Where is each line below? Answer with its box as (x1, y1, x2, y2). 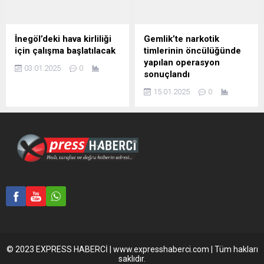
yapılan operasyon (144, 57, 220, 68)
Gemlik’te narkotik (144, 33, 219, 44)
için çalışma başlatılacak (15, 45, 115, 56)
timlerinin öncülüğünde (144, 45, 241, 56)
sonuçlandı (144, 68, 190, 80)
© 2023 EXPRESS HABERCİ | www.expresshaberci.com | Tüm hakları (6, 244, 258, 254)
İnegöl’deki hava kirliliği (15, 33, 111, 44)
